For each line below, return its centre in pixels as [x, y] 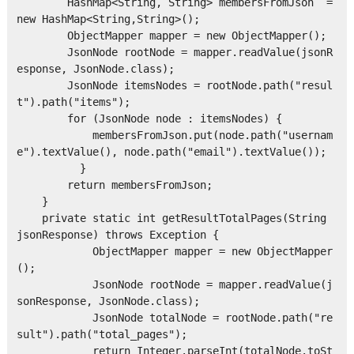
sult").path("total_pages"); [102, 335]
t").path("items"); [73, 102]
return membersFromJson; [114, 185]
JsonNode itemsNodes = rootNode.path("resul [174, 86]
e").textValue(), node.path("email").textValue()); [171, 152]
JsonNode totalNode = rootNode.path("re [174, 318]
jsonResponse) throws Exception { [117, 235]
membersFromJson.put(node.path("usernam [174, 136]
